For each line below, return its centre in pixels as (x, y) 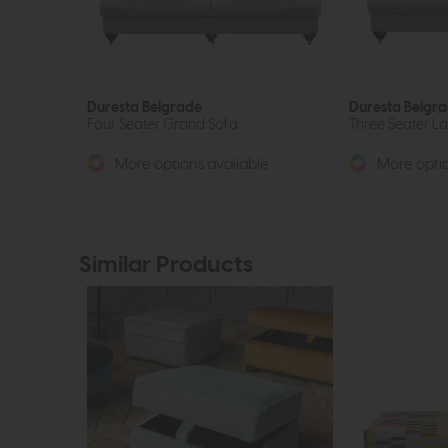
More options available (190, 164)
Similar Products (166, 265)
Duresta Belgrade (144, 107)
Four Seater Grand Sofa (162, 124)
